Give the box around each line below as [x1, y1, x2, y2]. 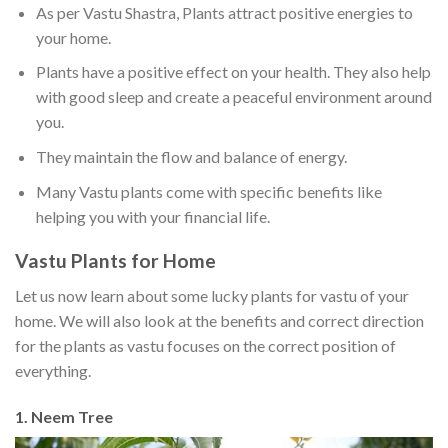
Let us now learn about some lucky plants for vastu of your [15, 285, 409, 305]
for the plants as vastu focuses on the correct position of [15, 335, 396, 355]
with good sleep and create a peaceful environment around [35, 87, 432, 107]
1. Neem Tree [15, 406, 116, 426]
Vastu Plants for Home [15, 249, 220, 273]
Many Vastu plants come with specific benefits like [35, 181, 382, 201]
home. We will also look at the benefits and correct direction [15, 310, 424, 330]
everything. [15, 360, 91, 380]
